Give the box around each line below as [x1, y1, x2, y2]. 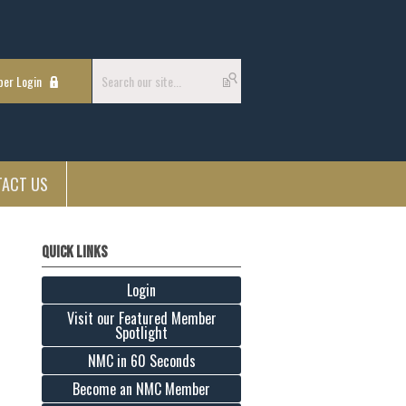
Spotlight [115, 322, 168, 344]
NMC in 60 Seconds [87, 350, 196, 372]
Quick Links [42, 243, 107, 263]
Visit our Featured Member [66, 307, 217, 330]
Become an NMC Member [72, 378, 210, 401]
